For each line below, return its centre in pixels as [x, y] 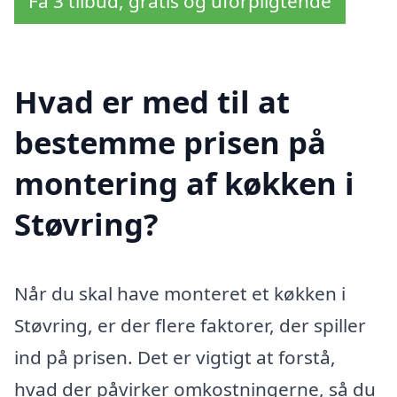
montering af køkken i [184, 183]
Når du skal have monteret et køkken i [180, 294]
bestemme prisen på [170, 143]
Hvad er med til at [152, 102]
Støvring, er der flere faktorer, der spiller [190, 326]
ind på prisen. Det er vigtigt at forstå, [175, 358]
